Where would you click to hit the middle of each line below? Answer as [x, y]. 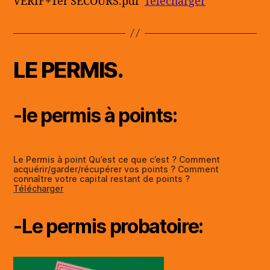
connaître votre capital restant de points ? [102, 178]
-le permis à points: [95, 115]
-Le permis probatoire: [108, 226]
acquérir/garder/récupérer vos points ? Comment [116, 169]
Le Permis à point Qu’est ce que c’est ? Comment [117, 159]
